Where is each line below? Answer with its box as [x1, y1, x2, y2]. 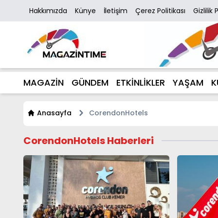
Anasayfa [37, 108, 72, 118]
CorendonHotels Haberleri [23, 134, 154, 147]
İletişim [104, 6, 127, 16]
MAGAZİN [23, 76, 64, 89]
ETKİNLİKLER [116, 76, 165, 89]
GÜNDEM [72, 76, 109, 89]
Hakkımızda [29, 6, 67, 16]
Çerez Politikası [135, 6, 185, 16]
